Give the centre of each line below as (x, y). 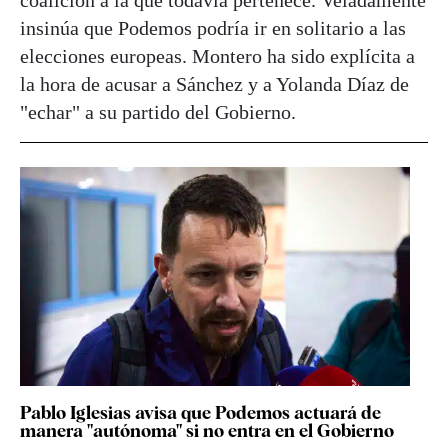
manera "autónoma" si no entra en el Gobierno (207, 431)
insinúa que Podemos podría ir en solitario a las (213, 28)
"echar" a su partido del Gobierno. (158, 112)
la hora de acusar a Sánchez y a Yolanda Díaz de (214, 84)
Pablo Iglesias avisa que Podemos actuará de (200, 413)
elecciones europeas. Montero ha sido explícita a (217, 56)
